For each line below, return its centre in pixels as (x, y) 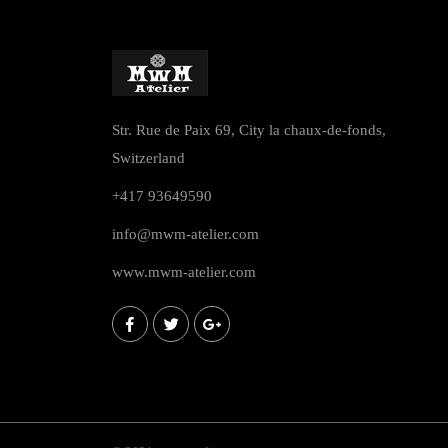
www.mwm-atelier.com (184, 272)
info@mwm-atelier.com (185, 234)
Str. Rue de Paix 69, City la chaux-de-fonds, (249, 130)
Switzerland (148, 158)
